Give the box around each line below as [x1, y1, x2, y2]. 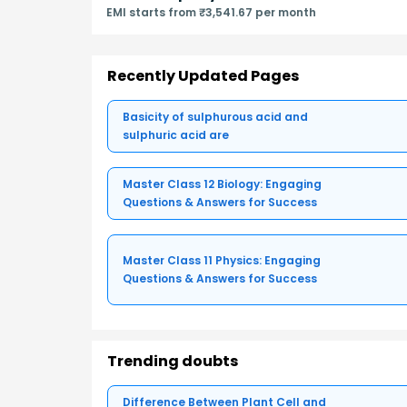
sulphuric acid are [123, 126, 229, 143]
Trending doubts [107, 350, 238, 372]
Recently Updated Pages [107, 65, 299, 86]
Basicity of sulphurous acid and [123, 108, 308, 124]
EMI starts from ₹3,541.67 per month [106, 5, 316, 21]
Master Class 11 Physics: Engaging [123, 252, 321, 268]
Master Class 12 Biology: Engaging [123, 175, 322, 192]
